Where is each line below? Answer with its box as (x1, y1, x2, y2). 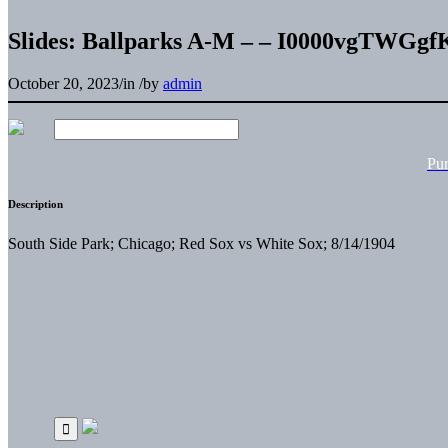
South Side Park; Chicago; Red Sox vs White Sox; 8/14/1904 (8, 234, 395, 252)
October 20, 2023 (8, 74, 119, 92)
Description (8, 197, 63, 210)
